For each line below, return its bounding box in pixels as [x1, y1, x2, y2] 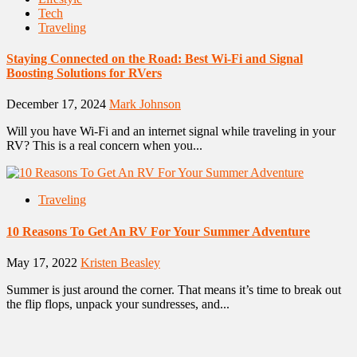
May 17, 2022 [6, 255, 80, 269]
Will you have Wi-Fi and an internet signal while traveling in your [6, 124, 335, 139]
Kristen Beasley [80, 255, 160, 269]
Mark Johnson [109, 97, 181, 112]
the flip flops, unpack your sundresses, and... [6, 296, 229, 311]
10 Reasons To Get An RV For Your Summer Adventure [6, 224, 310, 238]
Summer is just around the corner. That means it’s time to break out [6, 282, 341, 296]
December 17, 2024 [6, 97, 109, 112]
